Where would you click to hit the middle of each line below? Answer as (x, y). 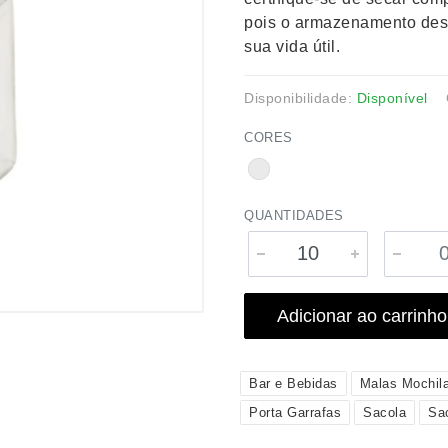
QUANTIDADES (294, 215)
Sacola (384, 412)
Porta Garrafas (295, 412)
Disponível (392, 98)
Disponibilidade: (300, 98)
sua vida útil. (292, 46)
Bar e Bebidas (293, 383)
